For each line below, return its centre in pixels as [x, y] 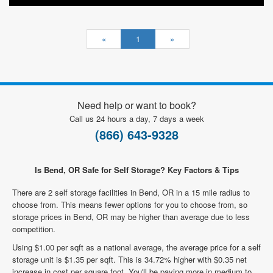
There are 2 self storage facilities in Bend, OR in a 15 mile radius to [131, 192]
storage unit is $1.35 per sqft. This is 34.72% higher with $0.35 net [129, 259]
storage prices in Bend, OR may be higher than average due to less [131, 217]
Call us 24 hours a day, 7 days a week [136, 119]
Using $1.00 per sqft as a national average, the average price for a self [136, 247]
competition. [34, 229]
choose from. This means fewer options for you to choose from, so [130, 204]
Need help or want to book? [136, 105]
